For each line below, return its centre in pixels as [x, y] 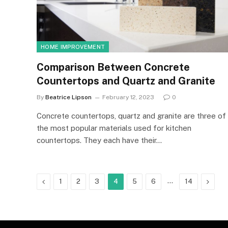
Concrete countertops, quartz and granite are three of [131, 116]
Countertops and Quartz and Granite [127, 81]
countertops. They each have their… [99, 140]
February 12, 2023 [128, 97]
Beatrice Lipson [68, 97]
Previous [59, 181]
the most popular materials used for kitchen [114, 128]
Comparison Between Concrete [113, 67]
